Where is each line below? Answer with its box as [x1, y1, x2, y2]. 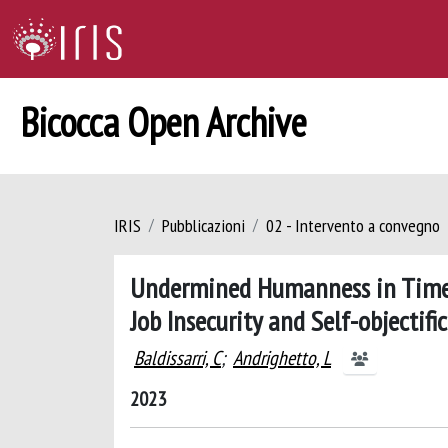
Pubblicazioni [162, 214, 245, 237]
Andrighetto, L [233, 345, 331, 371]
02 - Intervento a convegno [266, 214, 440, 237]
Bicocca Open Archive [20, 96, 307, 148]
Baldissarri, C [134, 345, 221, 371]
